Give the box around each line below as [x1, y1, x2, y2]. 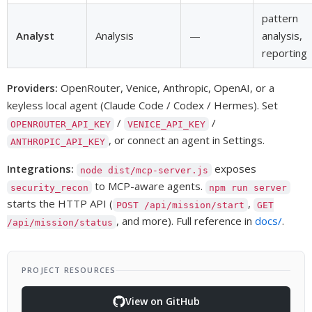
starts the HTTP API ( [7, 196, 113, 211]
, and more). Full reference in [116, 214, 256, 228]
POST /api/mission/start [116, 199, 245, 210]
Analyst [16, 29, 54, 43]
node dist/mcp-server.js [80, 164, 209, 175]
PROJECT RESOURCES [22, 265, 116, 276]
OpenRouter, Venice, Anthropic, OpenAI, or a [58, 81, 274, 95]
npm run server [209, 182, 288, 193]
